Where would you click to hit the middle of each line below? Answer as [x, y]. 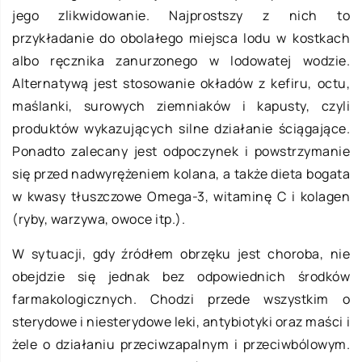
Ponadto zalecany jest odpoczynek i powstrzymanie [181, 152]
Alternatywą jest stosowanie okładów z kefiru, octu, [181, 84]
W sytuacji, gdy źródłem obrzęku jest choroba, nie [181, 254]
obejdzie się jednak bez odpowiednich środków [181, 277]
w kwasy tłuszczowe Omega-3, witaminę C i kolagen [181, 197]
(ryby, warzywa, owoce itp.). [99, 219]
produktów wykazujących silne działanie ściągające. [181, 129]
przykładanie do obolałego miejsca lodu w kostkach [181, 38]
